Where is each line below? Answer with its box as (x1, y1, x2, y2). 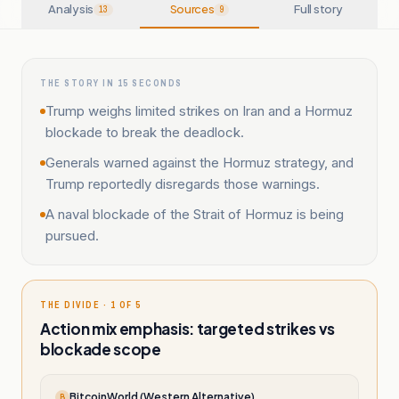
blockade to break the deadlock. (45, 124, 244, 141)
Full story (294, 2, 343, 16)
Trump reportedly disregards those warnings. (45, 175, 320, 192)
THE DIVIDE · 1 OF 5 (40, 299, 142, 311)
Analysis (48, 2, 94, 16)
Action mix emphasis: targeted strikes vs (40, 319, 336, 338)
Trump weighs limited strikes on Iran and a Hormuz (45, 102, 353, 119)
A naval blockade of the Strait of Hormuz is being (45, 206, 344, 223)
